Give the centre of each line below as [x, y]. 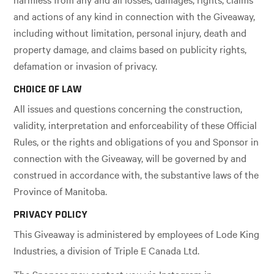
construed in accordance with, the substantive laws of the [136, 174]
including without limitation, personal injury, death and [130, 33]
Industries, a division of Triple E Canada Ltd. [107, 250]
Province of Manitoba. [61, 191]
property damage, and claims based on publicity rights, [130, 49]
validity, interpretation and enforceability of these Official [135, 125]
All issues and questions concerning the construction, [128, 108]
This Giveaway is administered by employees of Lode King [137, 233]
